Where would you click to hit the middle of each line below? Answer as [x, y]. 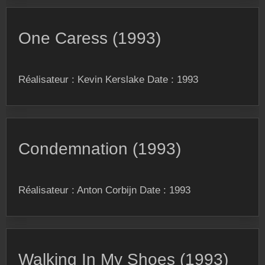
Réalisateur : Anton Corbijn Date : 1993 [104, 190]
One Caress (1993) [90, 38]
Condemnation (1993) [100, 149]
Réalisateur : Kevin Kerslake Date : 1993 [108, 80]
